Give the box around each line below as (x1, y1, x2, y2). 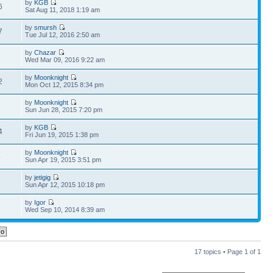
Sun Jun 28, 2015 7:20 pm (25, 106, 103, 113)
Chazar (34, 49, 57, 56)
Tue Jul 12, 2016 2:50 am (25, 31, 101, 38)
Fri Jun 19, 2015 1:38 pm (25, 131, 99, 138)
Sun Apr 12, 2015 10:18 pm (25, 181, 105, 188)
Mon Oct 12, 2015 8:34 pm (25, 81, 104, 88)
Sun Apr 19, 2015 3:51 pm (25, 156, 102, 163)
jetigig (34, 174, 51, 181)
